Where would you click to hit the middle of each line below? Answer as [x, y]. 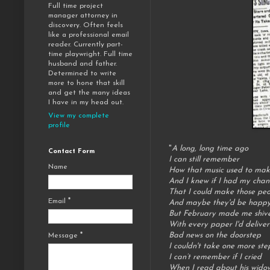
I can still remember [204, 160]
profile [59, 126]
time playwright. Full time [90, 55]
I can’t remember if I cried [215, 257]
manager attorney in [83, 16]
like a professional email [89, 35]
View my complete [79, 116]
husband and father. [83, 64]
